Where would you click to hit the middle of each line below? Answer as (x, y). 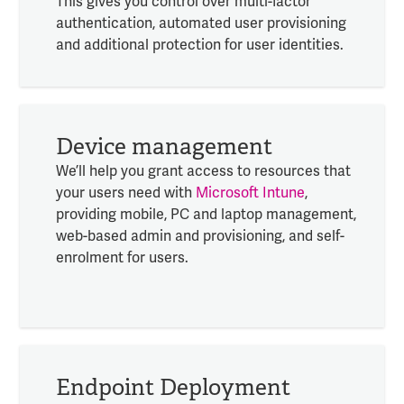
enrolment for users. (122, 258)
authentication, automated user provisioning (201, 23)
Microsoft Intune (250, 193)
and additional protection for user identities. (201, 45)
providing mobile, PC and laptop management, (206, 215)
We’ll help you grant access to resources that (203, 172)
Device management (164, 147)
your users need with (125, 193)
